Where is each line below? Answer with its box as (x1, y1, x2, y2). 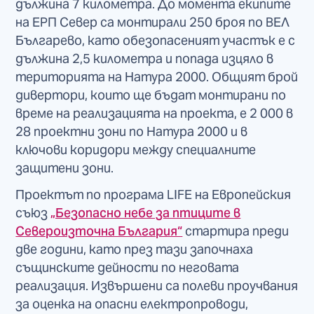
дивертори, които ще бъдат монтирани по (15, 86, 287, 103)
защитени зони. (15, 159, 114, 176)
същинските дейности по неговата (15, 259, 240, 275)
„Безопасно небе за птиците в (50, 204, 241, 221)
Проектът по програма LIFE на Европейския (15, 186, 292, 203)
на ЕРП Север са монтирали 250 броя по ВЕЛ (15, 13, 290, 30)
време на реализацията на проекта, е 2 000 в (15, 104, 294, 121)
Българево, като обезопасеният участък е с (15, 32, 296, 48)
